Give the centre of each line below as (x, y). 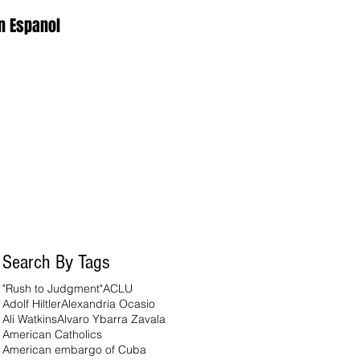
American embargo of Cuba (74, 350)
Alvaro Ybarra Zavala (111, 319)
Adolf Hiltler (32, 304)
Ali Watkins (30, 319)
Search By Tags (56, 262)
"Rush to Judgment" (53, 288)
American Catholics (52, 334)
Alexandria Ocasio (108, 304)
